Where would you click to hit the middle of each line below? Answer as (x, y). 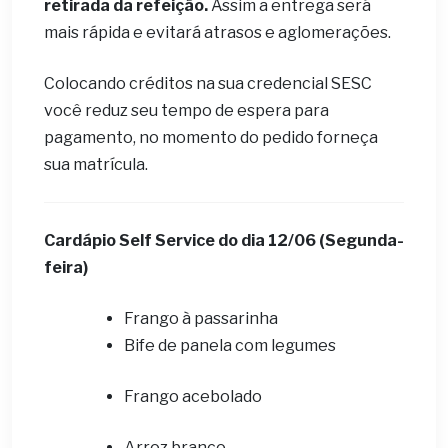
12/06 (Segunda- (336, 240)
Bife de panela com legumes (231, 345)
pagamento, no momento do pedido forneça (211, 137)
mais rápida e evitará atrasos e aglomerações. (222, 32)
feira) (66, 267)
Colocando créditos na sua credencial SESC (208, 83)
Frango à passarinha (202, 318)
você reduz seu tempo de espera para (186, 110)
